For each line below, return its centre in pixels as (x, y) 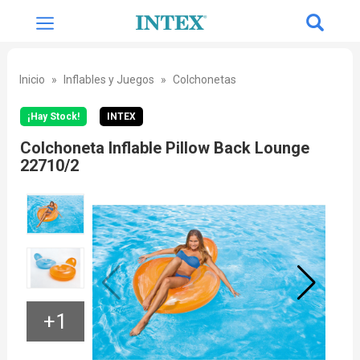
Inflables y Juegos (108, 80)
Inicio (32, 80)
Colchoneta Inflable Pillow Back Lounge (164, 148)
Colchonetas (204, 80)
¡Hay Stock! (53, 117)
